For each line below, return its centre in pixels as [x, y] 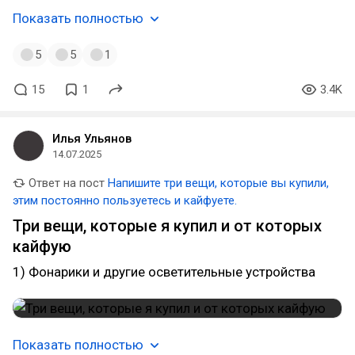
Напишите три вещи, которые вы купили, [218, 183]
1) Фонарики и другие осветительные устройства [164, 272]
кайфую [42, 246]
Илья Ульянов [92, 139]
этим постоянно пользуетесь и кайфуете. [125, 200]
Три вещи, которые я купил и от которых [167, 226]
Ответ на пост [65, 183]
